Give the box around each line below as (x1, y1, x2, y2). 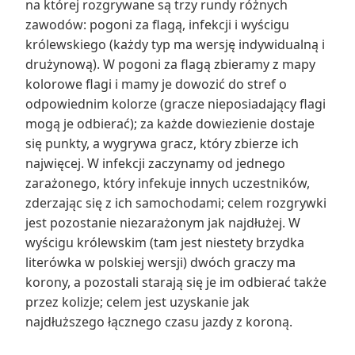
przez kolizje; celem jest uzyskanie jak (25, 292, 250, 311)
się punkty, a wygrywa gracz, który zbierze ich (25, 134, 299, 152)
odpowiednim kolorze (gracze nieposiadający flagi (25, 94, 326, 113)
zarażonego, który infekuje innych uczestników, (25, 174, 310, 192)
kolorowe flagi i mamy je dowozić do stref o (25, 74, 287, 93)
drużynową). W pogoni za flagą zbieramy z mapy (25, 55, 315, 73)
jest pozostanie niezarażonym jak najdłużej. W (25, 213, 300, 231)
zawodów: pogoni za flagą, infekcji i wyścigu (25, 15, 289, 33)
